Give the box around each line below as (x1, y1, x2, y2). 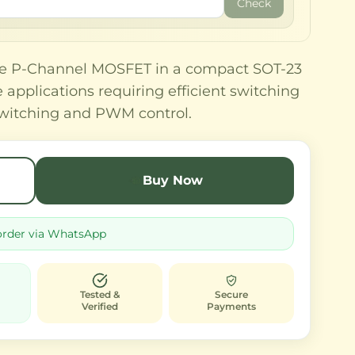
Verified (81, 300, 118, 312)
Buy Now (142, 173, 203, 188)
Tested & (79, 288, 120, 300)
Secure (214, 288, 248, 300)
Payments (206, 300, 256, 312)
